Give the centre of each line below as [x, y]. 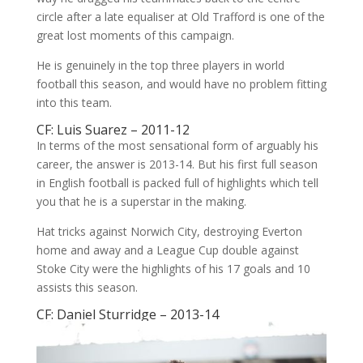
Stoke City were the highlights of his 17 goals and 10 [173, 268]
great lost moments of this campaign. [135, 35]
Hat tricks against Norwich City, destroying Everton [169, 231]
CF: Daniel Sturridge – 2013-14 [127, 314]
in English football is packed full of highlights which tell [177, 182]
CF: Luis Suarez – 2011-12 [113, 129]
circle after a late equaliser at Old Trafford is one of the [180, 16]
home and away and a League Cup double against [167, 250]
